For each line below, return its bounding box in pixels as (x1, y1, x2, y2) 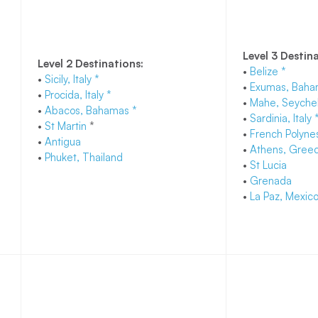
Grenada (249, 174, 292, 188)
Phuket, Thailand (44, 150, 128, 165)
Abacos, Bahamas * (44, 104, 137, 118)
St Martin (44, 119, 89, 133)
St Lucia (249, 158, 290, 172)
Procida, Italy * (44, 88, 114, 102)
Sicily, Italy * (44, 72, 99, 87)
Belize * (249, 65, 286, 79)
